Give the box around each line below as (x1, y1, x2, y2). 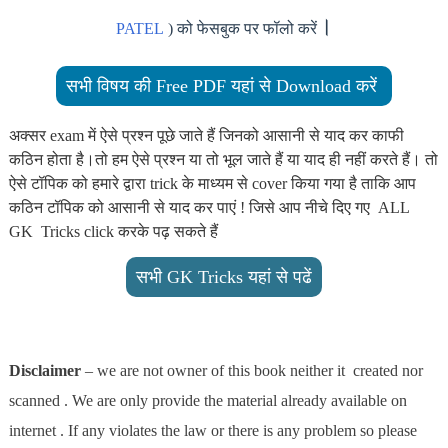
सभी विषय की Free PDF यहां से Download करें (66, 75, 382, 96)
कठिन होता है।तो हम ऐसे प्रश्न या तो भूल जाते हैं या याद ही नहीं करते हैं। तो (8, 150, 438, 168)
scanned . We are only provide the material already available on (8, 391, 407, 409)
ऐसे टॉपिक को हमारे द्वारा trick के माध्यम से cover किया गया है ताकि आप (8, 174, 416, 192)
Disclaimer (8, 361, 81, 379)
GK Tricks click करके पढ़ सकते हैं (8, 222, 218, 240)
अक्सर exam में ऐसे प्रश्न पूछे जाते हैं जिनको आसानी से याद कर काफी (8, 126, 404, 144)
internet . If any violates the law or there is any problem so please (8, 421, 417, 439)
